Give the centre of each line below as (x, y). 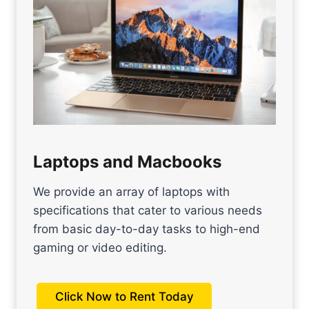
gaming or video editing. (100, 247)
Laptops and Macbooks (127, 161)
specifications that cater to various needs (148, 210)
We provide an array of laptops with (131, 191)
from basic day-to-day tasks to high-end (147, 229)
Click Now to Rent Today (124, 297)
